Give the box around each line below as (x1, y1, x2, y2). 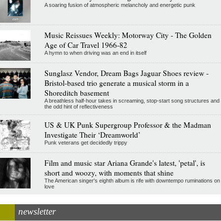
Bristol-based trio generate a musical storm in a (44, 77, 189, 88)
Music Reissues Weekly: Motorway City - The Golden (44, 30, 212, 40)
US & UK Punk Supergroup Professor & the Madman (44, 119, 211, 130)
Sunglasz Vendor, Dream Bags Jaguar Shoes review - (44, 68, 209, 78)
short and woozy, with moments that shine (44, 167, 174, 178)
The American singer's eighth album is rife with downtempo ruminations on (44, 177, 220, 184)
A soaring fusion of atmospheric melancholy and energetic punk (44, 1, 195, 8)
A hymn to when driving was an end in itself (44, 49, 147, 56)
